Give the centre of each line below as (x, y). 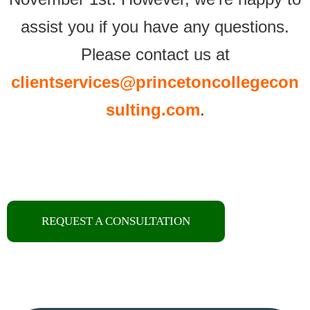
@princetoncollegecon (209, 82)
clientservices (65, 82)
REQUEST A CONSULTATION (116, 221)
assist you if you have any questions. (155, 27)
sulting (133, 110)
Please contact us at (155, 54)
